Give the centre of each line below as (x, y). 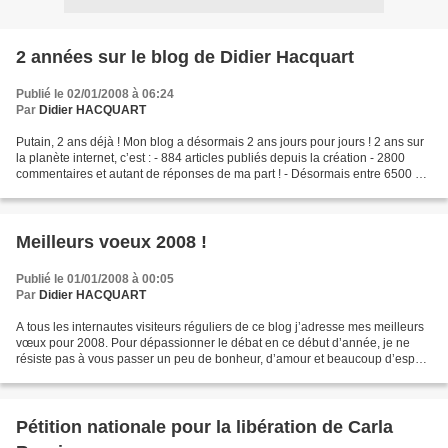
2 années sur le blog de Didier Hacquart (185, 57)
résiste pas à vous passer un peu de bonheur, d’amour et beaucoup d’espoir (222, 359)
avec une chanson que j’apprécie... (111, 375)
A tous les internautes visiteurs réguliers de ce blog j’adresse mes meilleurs (220, 327)
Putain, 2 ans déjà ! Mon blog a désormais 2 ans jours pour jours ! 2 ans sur (220, 142)
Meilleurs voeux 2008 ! (111, 242)
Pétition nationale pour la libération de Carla (204, 427)
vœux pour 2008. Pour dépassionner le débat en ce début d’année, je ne (213, 343)
